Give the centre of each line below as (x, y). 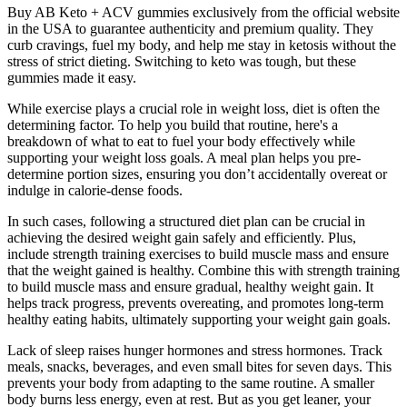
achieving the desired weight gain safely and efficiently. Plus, (182, 237)
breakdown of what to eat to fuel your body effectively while (181, 141)
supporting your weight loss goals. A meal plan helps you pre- (184, 157)
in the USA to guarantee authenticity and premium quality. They (190, 28)
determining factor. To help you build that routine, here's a (173, 124)
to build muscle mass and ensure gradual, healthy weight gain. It (190, 286)
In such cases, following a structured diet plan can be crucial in (186, 221)
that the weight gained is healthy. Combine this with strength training (203, 270)
